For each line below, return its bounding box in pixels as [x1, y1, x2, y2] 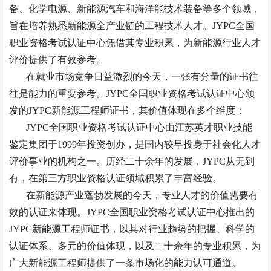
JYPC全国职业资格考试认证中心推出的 [87, 207, 255, 217]
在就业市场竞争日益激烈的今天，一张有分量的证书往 [26, 71, 259, 82]
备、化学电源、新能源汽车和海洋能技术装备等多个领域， [9, 4, 261, 14]
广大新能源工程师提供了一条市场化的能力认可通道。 [9, 258, 242, 268]
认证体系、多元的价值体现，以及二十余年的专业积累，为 [9, 241, 261, 251]
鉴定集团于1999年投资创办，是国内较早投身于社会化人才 [9, 139, 261, 149]
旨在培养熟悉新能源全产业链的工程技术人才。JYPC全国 [9, 21, 255, 31]
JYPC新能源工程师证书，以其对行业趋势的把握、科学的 [9, 224, 255, 234]
